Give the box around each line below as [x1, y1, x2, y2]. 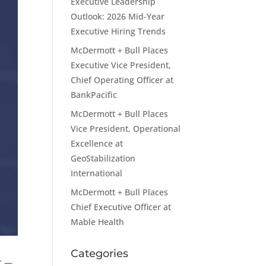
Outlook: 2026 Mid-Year [71, 11, 165, 22]
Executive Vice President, [71, 59, 172, 71]
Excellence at [71, 138, 123, 149]
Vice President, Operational [71, 123, 181, 134]
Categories [71, 247, 129, 260]
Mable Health [71, 216, 125, 227]
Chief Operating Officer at [71, 74, 174, 85]
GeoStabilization [71, 153, 136, 164]
